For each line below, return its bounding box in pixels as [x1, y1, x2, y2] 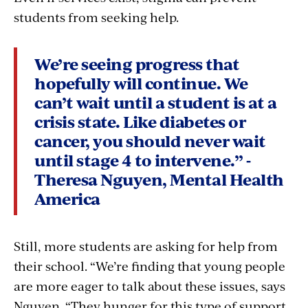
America [34, 186, 100, 210]
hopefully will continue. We [34, 71, 248, 94]
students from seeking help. [14, 8, 179, 25]
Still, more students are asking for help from [14, 236, 278, 254]
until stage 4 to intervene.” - [34, 148, 250, 171]
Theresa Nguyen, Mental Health [34, 167, 284, 190]
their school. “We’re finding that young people [14, 256, 285, 274]
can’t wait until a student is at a [34, 90, 276, 113]
